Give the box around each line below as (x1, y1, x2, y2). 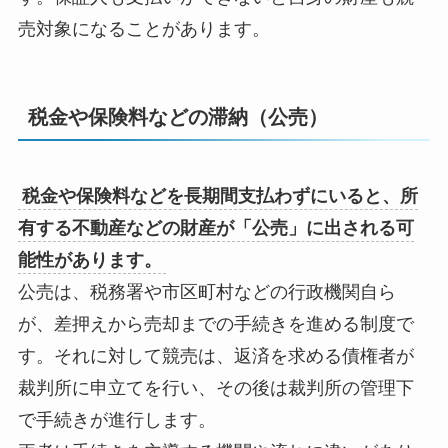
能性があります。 (17, 250, 162, 271)
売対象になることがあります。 (17, 18, 270, 39)
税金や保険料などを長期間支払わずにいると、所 (21, 186, 418, 207)
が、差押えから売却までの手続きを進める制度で (17, 314, 414, 335)
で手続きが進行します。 (17, 410, 216, 431)
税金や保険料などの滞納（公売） (27, 106, 328, 129)
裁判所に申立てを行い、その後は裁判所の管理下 (17, 378, 414, 399)
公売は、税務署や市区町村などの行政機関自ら (17, 282, 396, 303)
